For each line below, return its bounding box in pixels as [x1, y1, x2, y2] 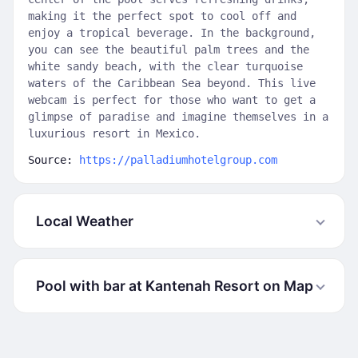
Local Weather [36, 213, 133, 229]
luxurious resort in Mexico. [28, 127, 201, 140]
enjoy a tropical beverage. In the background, [28, 26, 316, 39]
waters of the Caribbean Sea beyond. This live [28, 77, 316, 89]
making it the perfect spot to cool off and [28, 10, 296, 22]
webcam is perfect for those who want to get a [28, 93, 316, 106]
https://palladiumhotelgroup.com [79, 153, 277, 166]
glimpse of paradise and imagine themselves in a [28, 110, 328, 123]
